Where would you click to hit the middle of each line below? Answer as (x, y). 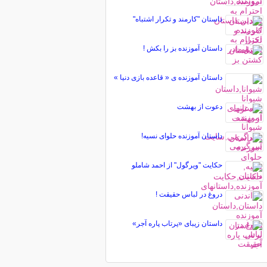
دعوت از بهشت (199, 107)
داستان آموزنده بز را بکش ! (182, 48)
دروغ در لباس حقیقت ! (189, 194)
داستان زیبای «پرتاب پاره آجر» (177, 223)
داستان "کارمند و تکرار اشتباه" (177, 19)
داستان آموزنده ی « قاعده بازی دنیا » (168, 77)
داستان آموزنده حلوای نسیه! (181, 136)
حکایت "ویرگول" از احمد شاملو (177, 165)
